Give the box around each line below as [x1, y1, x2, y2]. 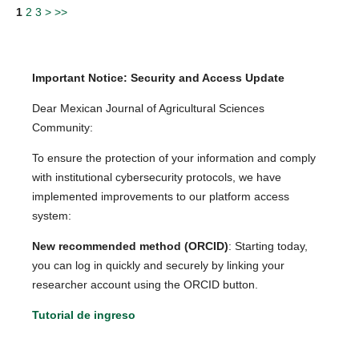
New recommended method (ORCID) [32, 240, 229, 253]
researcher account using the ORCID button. [32, 278, 259, 292]
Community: [32, 121, 94, 135]
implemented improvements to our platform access [32, 190, 290, 204]
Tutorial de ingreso [32, 309, 136, 322]
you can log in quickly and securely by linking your [32, 259, 285, 272]
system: [32, 209, 72, 223]
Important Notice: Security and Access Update [32, 71, 285, 85]
